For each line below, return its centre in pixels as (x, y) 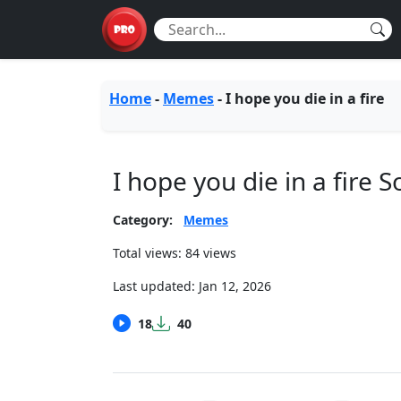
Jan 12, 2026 (235, 286)
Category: (143, 220)
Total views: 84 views (175, 253)
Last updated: (156, 286)
